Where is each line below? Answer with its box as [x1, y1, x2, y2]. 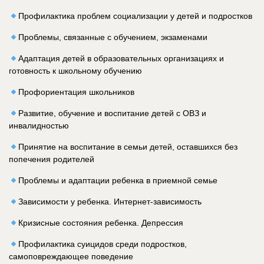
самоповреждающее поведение [9, 252, 133, 262]
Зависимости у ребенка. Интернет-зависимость [18, 197, 202, 207]
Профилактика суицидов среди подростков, [18, 239, 187, 249]
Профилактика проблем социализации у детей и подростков [18, 11, 252, 21]
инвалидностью [9, 121, 69, 131]
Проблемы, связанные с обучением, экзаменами [18, 32, 207, 42]
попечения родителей [9, 154, 94, 164]
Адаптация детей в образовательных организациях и [18, 54, 224, 64]
